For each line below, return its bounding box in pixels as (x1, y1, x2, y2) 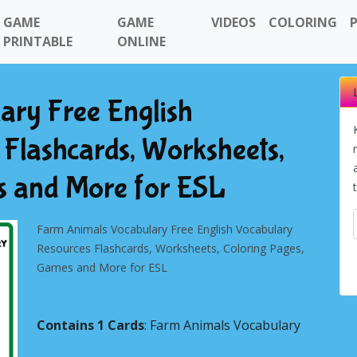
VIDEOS (211, 14, 257, 31)
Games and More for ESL (37, 260, 167, 275)
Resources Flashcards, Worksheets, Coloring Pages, (37, 241, 304, 256)
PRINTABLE (3, 33, 73, 50)
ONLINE (116, 33, 166, 50)
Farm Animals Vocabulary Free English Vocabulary (37, 222, 292, 237)
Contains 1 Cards (37, 316, 144, 334)
